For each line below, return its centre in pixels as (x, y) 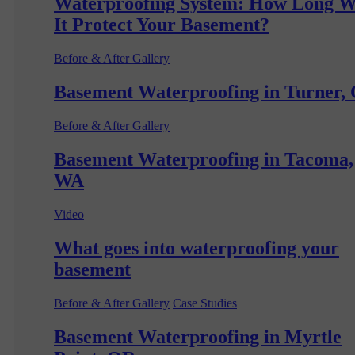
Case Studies (205, 303)
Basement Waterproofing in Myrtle (198, 336)
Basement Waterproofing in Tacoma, (204, 160)
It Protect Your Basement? (162, 25)
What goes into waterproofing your (197, 248)
